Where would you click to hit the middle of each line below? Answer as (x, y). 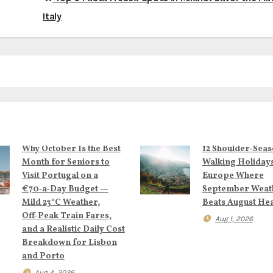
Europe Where (233, 176)
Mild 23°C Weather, (61, 203)
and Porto (43, 257)
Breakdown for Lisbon (69, 243)
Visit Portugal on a (60, 176)
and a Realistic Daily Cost (73, 230)
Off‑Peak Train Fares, (66, 216)
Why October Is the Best (71, 149)
